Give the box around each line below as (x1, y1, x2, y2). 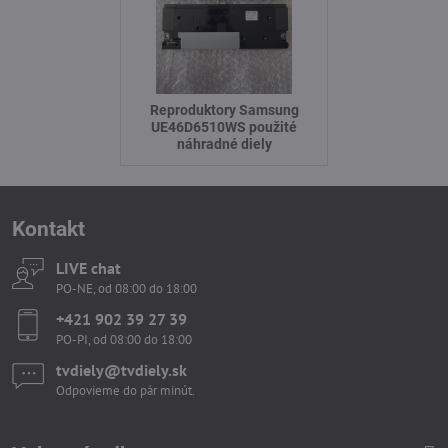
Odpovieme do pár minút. (56, 381, 195, 399)
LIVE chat (56, 257, 121, 278)
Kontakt (12, 216, 85, 241)
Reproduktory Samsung (149, 101, 299, 118)
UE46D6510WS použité (151, 118, 297, 135)
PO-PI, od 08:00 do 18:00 (56, 330, 192, 348)
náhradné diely (176, 135, 272, 152)
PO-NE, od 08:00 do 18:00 (56, 279, 197, 297)
